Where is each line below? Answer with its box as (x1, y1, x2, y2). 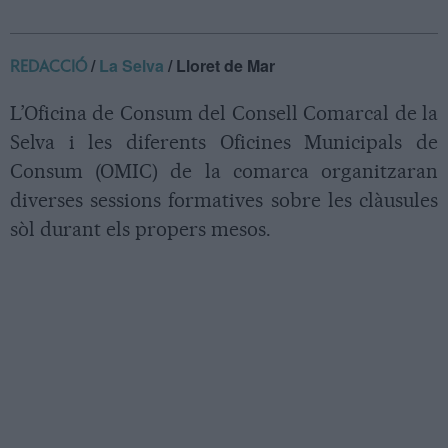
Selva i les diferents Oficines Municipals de (10, 130, 438, 154)
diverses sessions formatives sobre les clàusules (10, 188, 438, 212)
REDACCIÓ (10, 59, 87, 75)
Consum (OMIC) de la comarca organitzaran (10, 159, 438, 183)
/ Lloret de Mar (164, 54, 275, 77)
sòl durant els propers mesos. (10, 217, 271, 241)
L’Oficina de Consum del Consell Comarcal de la (10, 101, 438, 125)
